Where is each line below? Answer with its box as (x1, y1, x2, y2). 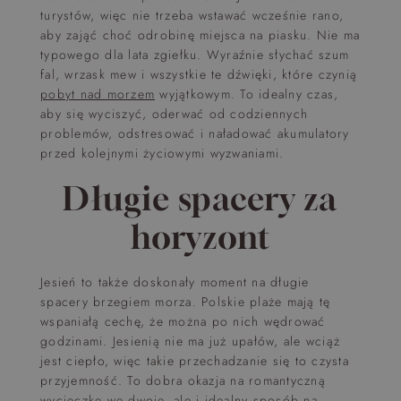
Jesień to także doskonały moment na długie (40, 273, 310, 291)
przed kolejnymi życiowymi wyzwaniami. (40, 144, 285, 162)
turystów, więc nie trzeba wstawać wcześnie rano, (40, 6, 344, 24)
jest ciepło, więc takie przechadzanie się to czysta (40, 352, 349, 370)
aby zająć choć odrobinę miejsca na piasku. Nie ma (40, 26, 361, 44)
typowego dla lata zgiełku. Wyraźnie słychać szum (40, 46, 349, 64)
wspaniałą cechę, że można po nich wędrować (40, 312, 326, 330)
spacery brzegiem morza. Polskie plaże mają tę (40, 293, 331, 311)
